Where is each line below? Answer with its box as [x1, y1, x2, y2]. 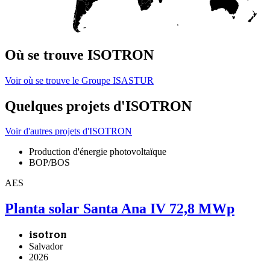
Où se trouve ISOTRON [5, 46, 154, 63]
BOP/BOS [29, 157, 70, 168]
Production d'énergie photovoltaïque [29, 146, 166, 157]
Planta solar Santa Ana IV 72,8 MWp [5, 201, 234, 217]
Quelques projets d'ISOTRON [5, 98, 192, 114]
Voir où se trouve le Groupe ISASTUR [5, 75, 154, 86]
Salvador [29, 241, 63, 252]
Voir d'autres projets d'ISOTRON [5, 126, 132, 137]
